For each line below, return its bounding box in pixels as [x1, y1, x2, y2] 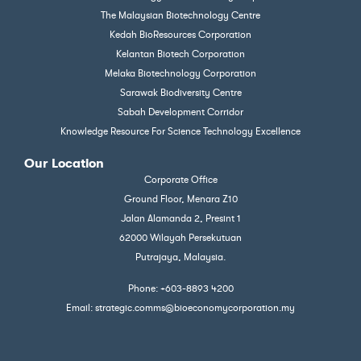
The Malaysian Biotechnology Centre [101, 10, 260, 22]
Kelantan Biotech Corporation [116, 48, 245, 60]
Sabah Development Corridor [118, 106, 243, 118]
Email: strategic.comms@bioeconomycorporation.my [66, 301, 295, 313]
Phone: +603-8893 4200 [127, 282, 234, 294]
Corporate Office [143, 174, 218, 186]
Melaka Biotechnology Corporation [105, 68, 256, 80]
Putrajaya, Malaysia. [135, 251, 226, 263]
